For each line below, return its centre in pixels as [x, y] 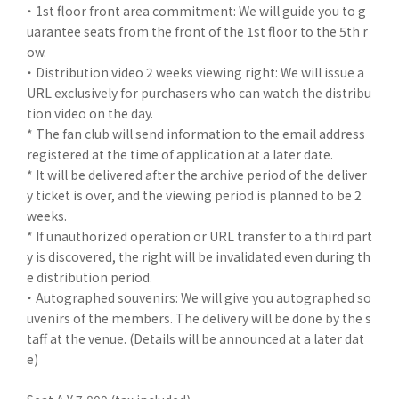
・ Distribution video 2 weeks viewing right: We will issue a [195, 72]
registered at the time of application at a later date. [180, 154]
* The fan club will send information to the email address [196, 133]
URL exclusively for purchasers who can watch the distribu [199, 92]
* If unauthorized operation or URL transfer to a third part [199, 236]
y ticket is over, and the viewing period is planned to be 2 [194, 195]
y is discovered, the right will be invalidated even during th [199, 256]
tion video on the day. [90, 113]
